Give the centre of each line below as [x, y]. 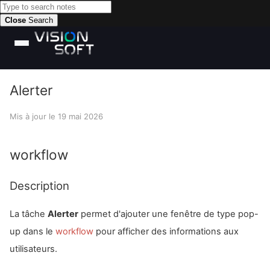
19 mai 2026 [80, 117]
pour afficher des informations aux [166, 232]
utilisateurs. [33, 249]
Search [39, 20]
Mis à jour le [34, 117]
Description [39, 186]
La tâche [29, 214]
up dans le [33, 232]
